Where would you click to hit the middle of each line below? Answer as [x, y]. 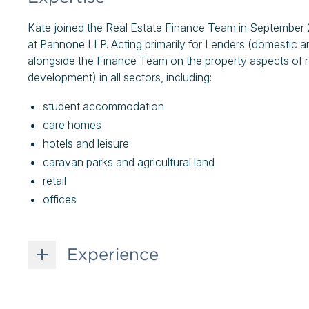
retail [56, 181]
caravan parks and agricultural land [130, 162]
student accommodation [105, 106]
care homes [73, 125]
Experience [113, 254]
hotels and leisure [87, 143]
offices [61, 199]
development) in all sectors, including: [121, 77]
